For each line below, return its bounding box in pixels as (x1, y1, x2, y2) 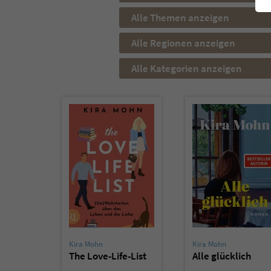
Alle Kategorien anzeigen (131, 62, 242, 76)
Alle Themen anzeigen (131, 11, 229, 25)
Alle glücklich (192, 249, 251, 263)
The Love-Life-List (69, 249, 146, 263)
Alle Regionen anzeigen (131, 36, 235, 50)
